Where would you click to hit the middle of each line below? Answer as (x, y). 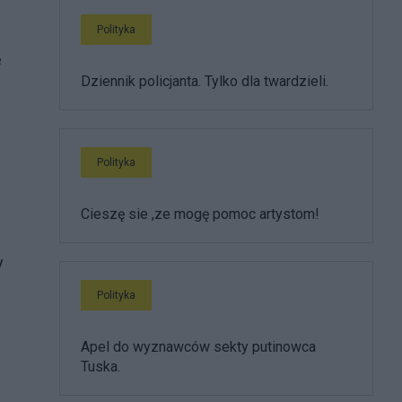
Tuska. (100, 367)
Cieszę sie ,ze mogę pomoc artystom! (200, 214)
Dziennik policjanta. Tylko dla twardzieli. (205, 81)
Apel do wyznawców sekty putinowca (198, 347)
